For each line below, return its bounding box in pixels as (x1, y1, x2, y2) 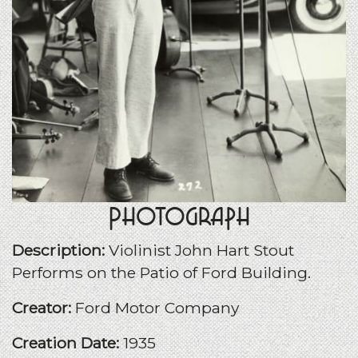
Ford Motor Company (75, 297, 239, 317)
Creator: (12, 297, 75, 317)
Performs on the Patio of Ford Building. (12, 262, 311, 282)
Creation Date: (12, 332, 123, 352)
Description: (12, 240, 109, 260)
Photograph (108, 204, 250, 230)
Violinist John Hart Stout (109, 240, 294, 260)
